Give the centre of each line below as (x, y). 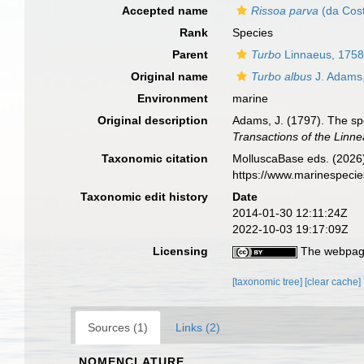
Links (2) (198, 327)
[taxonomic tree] (269, 282)
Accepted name (165, 11)
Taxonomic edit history (145, 197)
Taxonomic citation (155, 158)
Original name (170, 76)
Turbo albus (282, 76)
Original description (153, 120)
